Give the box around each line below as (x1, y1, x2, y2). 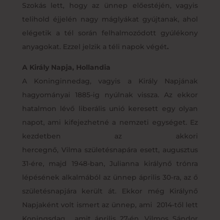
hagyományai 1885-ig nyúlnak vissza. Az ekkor (22, 90, 198, 99)
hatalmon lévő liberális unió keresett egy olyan (22, 104, 198, 113)
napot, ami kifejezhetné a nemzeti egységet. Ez (22, 117, 198, 127)
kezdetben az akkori (22, 131, 198, 140)
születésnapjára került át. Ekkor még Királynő (22, 186, 198, 195)
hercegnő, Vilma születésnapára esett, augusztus (22, 145, 198, 154)
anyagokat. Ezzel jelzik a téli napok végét (22, 42, 167, 51)
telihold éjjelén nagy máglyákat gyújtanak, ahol (22, 14, 198, 24)
